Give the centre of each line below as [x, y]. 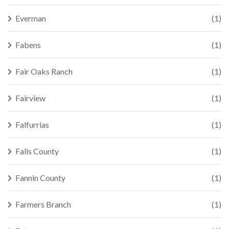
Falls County [37, 151]
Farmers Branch [43, 204]
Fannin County [40, 178]
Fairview [30, 98]
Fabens [28, 45]
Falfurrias [32, 124]
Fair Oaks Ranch [44, 71]
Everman [31, 18]
